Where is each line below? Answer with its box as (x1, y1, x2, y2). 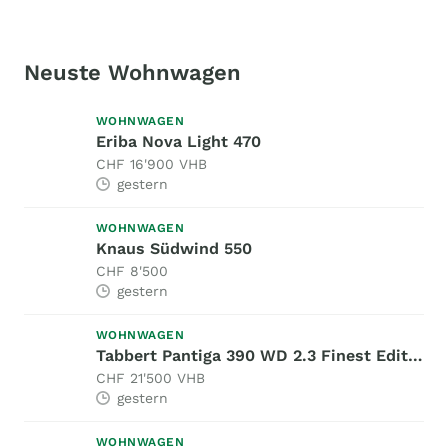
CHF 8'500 (96, 263, 168, 280)
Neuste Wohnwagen (24, 60, 241, 86)
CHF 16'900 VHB (96, 156, 207, 173)
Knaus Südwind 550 (96, 239, 252, 259)
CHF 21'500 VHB (96, 370, 205, 387)
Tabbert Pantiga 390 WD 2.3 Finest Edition (408, 346, 423, 366)
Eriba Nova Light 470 (96, 132, 261, 152)
